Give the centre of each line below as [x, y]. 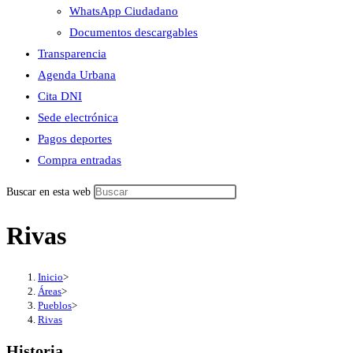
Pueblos [55, 305]
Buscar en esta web [50, 192]
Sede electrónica [78, 117]
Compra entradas [80, 160]
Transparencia [72, 54]
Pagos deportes [75, 139]
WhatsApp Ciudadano [124, 11]
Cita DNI [60, 96]
